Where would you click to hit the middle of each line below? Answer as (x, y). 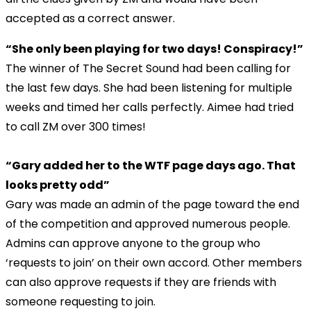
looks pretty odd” (58, 185)
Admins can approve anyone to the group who (133, 243)
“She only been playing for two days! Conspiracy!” (154, 49)
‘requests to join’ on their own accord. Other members (154, 262)
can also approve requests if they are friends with (141, 282)
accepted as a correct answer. (90, 18)
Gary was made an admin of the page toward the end (152, 204)
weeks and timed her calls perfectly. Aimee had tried (150, 107)
